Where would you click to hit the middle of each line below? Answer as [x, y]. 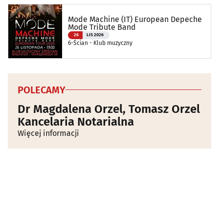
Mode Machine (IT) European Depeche [135, 19]
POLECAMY [42, 90]
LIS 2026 [95, 35]
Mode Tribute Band [102, 27]
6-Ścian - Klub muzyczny [100, 43]
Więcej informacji [48, 133]
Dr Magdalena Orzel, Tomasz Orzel [109, 109]
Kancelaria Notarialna [76, 121]
